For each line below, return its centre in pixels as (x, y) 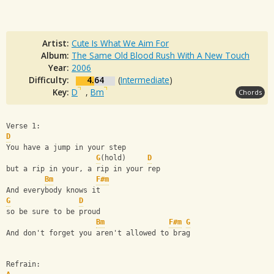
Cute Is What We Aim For (120, 43)
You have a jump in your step (66, 148)
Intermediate (145, 80)
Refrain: (23, 265)
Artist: (57, 43)
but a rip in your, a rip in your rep (83, 169)
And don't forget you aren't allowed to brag (98, 233)
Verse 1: (23, 126)
